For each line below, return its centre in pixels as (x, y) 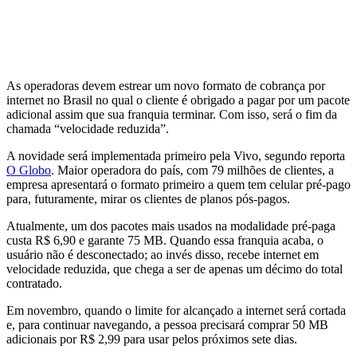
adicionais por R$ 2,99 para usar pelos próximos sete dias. (152, 339)
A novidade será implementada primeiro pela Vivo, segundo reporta (176, 155)
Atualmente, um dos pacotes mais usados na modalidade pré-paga (171, 226)
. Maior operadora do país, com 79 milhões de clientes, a (192, 170)
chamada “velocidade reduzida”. (88, 128)
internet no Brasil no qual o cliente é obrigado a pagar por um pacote (178, 100)
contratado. (34, 283)
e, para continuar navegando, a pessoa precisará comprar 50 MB (167, 324)
